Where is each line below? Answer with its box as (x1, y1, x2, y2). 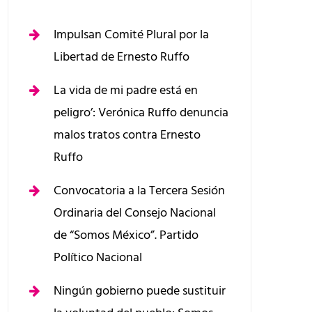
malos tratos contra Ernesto (54, 125, 201, 145)
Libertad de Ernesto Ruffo (54, 47, 189, 67)
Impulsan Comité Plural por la (54, 24, 209, 45)
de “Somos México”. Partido (54, 225, 198, 245)
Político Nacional (54, 247, 142, 267)
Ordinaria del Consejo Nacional (54, 203, 216, 223)
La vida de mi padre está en (54, 80, 198, 100)
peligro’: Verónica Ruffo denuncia (54, 102, 228, 123)
